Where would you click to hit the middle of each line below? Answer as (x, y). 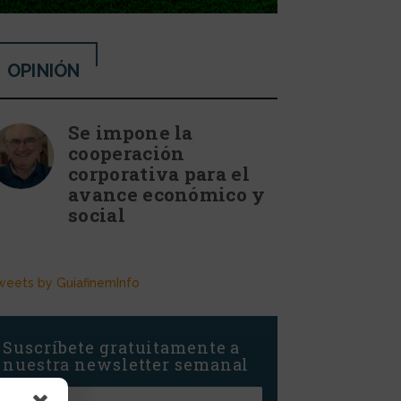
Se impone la (131, 132)
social (97, 214)
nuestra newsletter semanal (126, 364)
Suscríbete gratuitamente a (122, 347)
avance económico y (167, 194)
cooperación (127, 153)
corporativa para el (159, 173)
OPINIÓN (44, 70)
